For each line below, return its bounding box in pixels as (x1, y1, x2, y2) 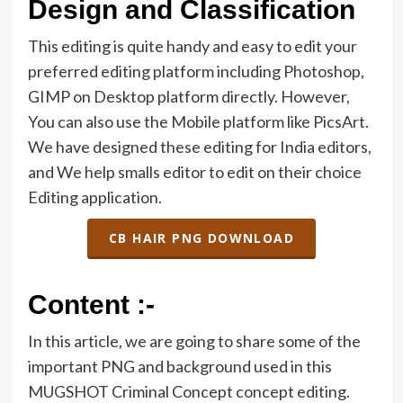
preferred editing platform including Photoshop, (27, 61, 364, 82)
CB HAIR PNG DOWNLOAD (109, 228, 294, 246)
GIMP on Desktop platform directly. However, (27, 86, 350, 107)
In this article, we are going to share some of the (27, 331, 361, 352)
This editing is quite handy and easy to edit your (27, 36, 357, 57)
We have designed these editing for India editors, (27, 137, 372, 157)
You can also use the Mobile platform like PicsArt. (27, 112, 369, 132)
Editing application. (27, 187, 162, 208)
